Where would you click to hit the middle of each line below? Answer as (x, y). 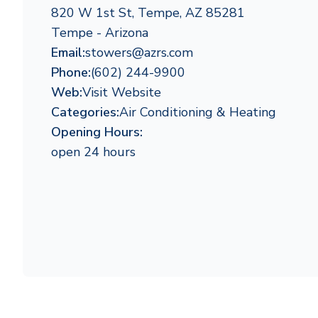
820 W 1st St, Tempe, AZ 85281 (148, 13)
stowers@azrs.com (139, 53)
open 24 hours (93, 152)
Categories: (85, 112)
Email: (68, 53)
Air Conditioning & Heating (198, 112)
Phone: (71, 72)
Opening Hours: (97, 132)
